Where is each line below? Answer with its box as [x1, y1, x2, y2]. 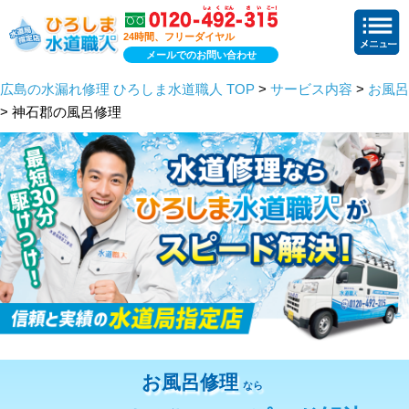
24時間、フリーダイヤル [123, 30, 235, 42]
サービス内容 [270, 81, 352, 97]
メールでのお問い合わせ [145, 48, 257, 60]
